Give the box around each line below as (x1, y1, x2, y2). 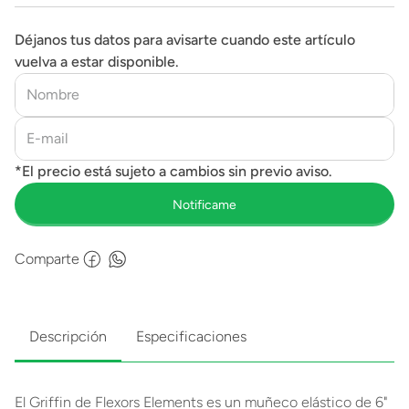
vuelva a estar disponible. (15, 53, 179, 70)
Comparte (15, 250, 79, 267)
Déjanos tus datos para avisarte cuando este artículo (15, 31, 355, 48)
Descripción (29, 328, 107, 345)
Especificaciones (136, 328, 246, 345)
